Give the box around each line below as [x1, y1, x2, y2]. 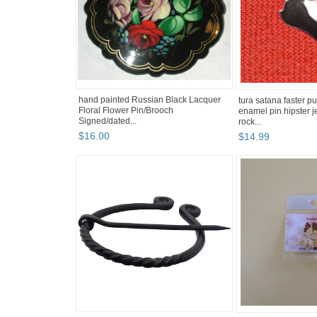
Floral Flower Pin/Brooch [79, 105, 173, 116]
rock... [238, 117, 261, 127]
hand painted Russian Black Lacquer [79, 95, 221, 105]
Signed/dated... [79, 116, 137, 127]
